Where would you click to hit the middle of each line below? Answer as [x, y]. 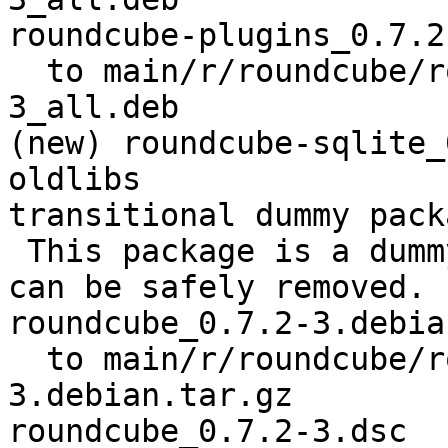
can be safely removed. [217, 287]
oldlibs [74, 179]
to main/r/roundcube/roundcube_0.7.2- [27, 359]
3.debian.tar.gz [150, 395]
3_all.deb [93, 107]
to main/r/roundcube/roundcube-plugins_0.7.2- [27, 71]
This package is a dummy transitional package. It [17, 251]
